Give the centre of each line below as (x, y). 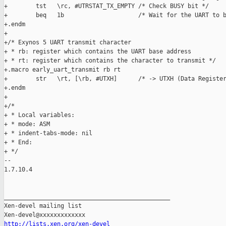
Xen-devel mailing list (43, 206)
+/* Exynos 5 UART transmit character (68, 43)
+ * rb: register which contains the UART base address (98, 52)
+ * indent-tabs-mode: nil (48, 133)
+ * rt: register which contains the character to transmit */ (110, 61)
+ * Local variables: (39, 115)
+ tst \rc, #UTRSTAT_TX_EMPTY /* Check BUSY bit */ (106, 6)
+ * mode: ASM (27, 124)
